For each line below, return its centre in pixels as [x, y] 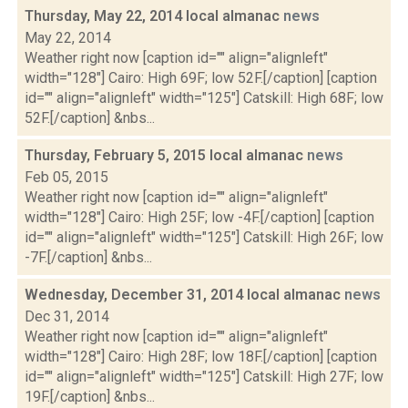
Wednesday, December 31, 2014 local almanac [184, 295]
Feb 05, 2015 [66, 177]
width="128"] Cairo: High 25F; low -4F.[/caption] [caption [199, 217]
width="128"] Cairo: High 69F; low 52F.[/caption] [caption [201, 78]
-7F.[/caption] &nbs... [88, 257]
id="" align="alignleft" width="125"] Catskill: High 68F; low [204, 98]
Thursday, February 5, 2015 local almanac [166, 155]
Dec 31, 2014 [67, 316]
